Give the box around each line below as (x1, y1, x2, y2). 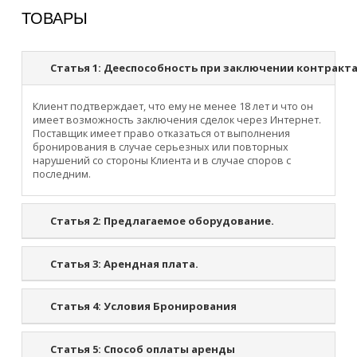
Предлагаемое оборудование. (101, 214, 275, 229)
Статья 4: (50, 299, 102, 314)
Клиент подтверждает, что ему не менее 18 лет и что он (33, 100, 314, 114)
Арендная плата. (101, 256, 199, 271)
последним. (33, 167, 92, 182)
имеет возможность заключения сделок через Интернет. (33, 113, 322, 127)
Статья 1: (50, 61, 102, 76)
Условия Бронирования (101, 299, 237, 314)
